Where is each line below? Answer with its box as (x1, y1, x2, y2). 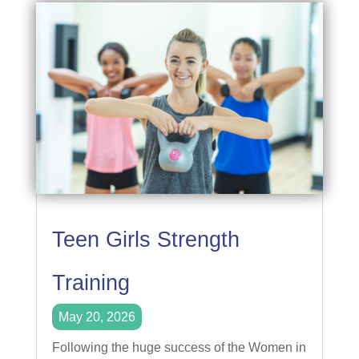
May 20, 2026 (58, 310, 135, 325)
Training (51, 271, 130, 296)
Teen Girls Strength (51, 228, 240, 252)
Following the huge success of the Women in (51, 341, 306, 355)
